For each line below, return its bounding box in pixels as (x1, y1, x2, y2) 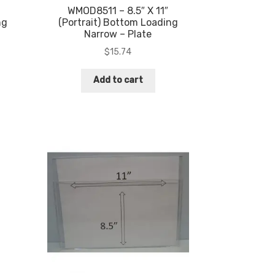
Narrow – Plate (84, 28, 152, 41)
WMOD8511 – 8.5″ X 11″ (68, 5, 169, 17)
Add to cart (93, 75, 143, 86)
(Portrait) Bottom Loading (58, 17, 178, 29)
